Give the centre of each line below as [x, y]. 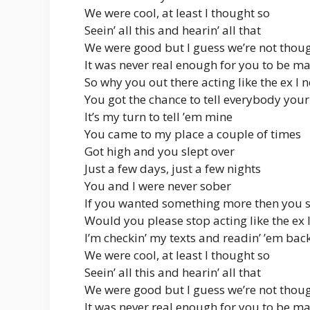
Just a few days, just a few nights [173, 169]
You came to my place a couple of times [193, 134]
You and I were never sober [158, 186]
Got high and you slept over [159, 152]
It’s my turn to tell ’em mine [158, 117]
